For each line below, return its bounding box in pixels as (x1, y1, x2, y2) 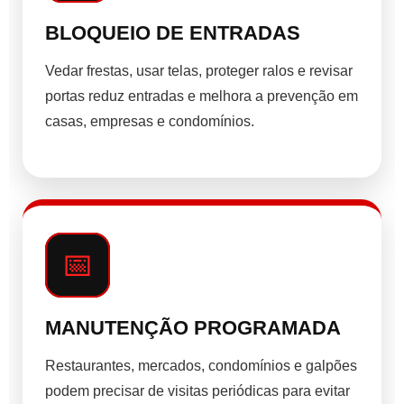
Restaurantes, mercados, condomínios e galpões (45, 358, 357, 374)
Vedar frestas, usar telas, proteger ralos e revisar (45, 63, 353, 79)
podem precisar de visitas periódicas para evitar (45, 383, 350, 399)
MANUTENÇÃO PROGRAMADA (45, 317, 341, 340)
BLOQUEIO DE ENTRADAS (45, 22, 300, 45)
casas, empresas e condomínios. (45, 114, 254, 130)
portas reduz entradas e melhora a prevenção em (45, 88, 358, 105)
